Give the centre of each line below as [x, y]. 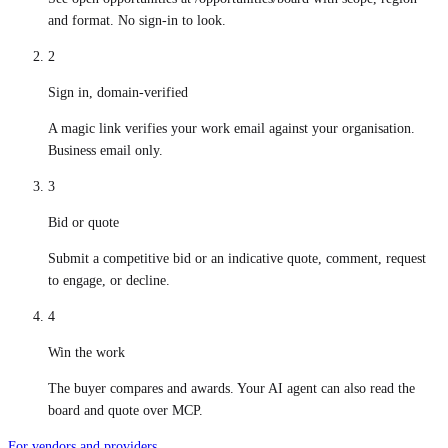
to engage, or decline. [109, 281]
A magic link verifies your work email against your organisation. [231, 129]
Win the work [86, 353]
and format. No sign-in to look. [137, 21]
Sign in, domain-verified [118, 93]
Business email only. [105, 151]
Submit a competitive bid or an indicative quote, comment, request [237, 259]
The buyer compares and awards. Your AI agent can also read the [231, 389]
